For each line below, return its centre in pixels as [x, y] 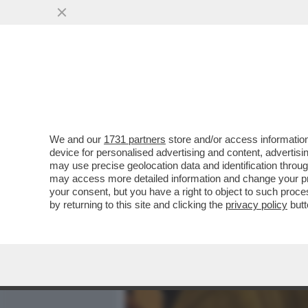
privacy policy [256, 205]
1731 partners [135, 139]
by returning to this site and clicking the [137, 205]
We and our [77, 139]
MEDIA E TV [205, 87]
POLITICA [276, 87]
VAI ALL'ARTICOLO [195, 186]
